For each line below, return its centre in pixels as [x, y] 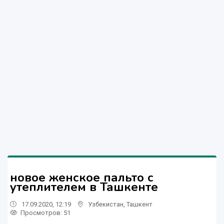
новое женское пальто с [82, 177]
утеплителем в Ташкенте [84, 187]
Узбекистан [106, 204]
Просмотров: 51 [45, 212]
